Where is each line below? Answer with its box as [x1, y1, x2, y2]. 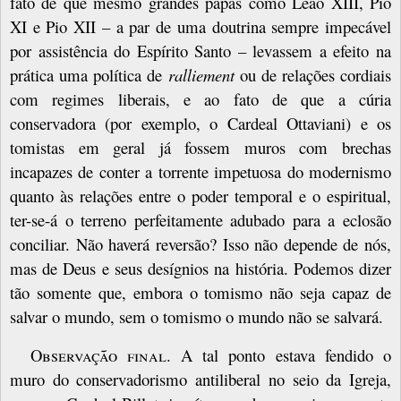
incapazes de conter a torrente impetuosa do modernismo [10, 159, 391, 183]
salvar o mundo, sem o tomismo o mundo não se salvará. [10, 304, 383, 328]
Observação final [30, 343, 166, 366]
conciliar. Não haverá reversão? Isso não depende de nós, [10, 232, 391, 255]
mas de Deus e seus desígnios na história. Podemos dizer [10, 256, 391, 279]
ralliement [167, 63, 240, 86]
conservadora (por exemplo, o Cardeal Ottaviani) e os [10, 111, 391, 134]
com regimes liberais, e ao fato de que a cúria [10, 87, 391, 110]
